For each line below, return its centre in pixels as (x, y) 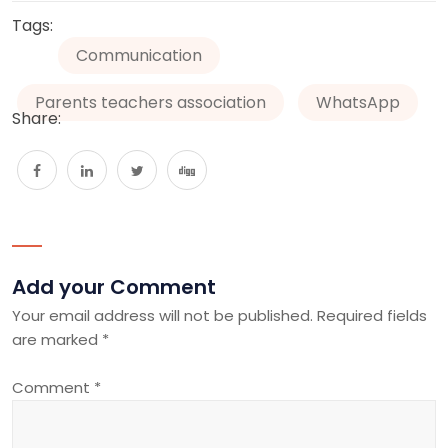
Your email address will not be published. (162, 315)
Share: (36, 118)
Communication (139, 55)
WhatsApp (358, 102)
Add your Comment (114, 287)
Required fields (372, 315)
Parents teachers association (150, 102)
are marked (57, 339)
